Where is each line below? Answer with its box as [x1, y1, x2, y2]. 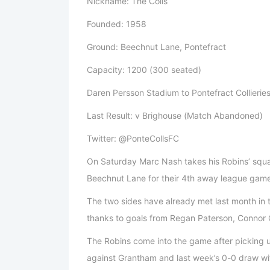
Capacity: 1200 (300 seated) [87, 64, 201, 75]
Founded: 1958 [87, 19, 146, 30]
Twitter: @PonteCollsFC [87, 133, 179, 144]
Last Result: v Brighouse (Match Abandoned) [87, 110, 263, 121]
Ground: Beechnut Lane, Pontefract [87, 42, 226, 52]
